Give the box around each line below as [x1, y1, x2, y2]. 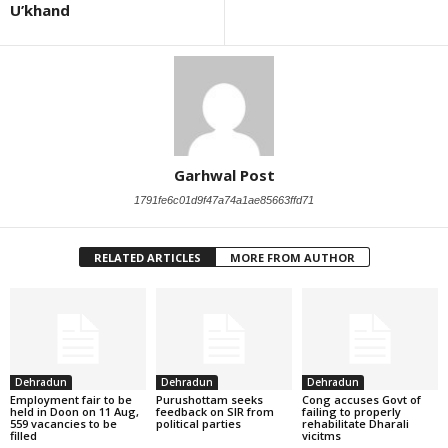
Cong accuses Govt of [301, 391, 421, 407]
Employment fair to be [10, 391, 132, 407]
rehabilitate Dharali [301, 415, 409, 431]
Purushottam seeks [155, 391, 263, 407]
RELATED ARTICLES [93, 250, 201, 266]
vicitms [301, 427, 341, 443]
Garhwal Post [173, 165, 275, 186]
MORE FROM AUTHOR [229, 250, 355, 266]
